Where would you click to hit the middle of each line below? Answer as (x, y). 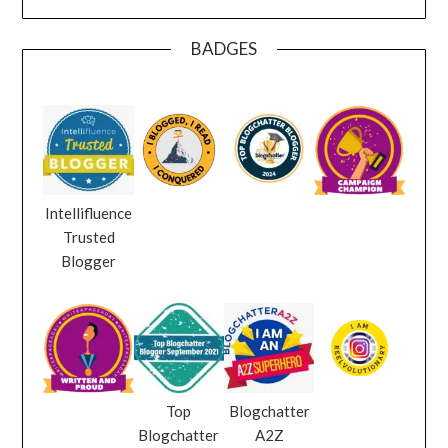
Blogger (89, 260)
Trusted (88, 236)
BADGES (224, 48)
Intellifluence (89, 212)
